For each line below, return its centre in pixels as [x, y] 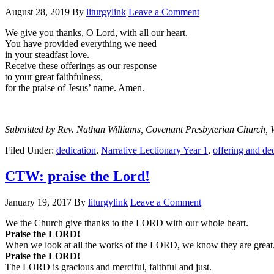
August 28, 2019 [37, 12]
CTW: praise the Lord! [77, 176]
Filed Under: [31, 150]
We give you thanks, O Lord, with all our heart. [96, 32]
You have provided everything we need [81, 43]
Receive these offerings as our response [81, 65]
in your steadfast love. [47, 54]
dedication [76, 150]
